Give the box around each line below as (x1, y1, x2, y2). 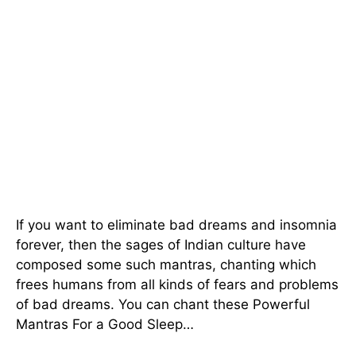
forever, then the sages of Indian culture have (16, 236, 306, 253)
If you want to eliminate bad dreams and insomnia (16, 216, 337, 233)
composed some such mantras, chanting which (16, 256, 316, 273)
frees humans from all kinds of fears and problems (16, 276, 339, 292)
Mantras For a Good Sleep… (16, 315, 194, 332)
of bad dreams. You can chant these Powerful (16, 296, 310, 312)
